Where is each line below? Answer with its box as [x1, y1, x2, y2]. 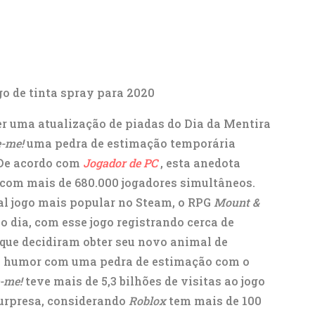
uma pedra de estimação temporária [24, 136, 236, 150]
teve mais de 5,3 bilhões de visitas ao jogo [22, 274, 265, 288]
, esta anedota [160, 155, 240, 170]
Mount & [214, 195, 259, 210]
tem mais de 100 [166, 293, 262, 308]
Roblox [129, 293, 166, 308]
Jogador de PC [83, 155, 157, 170]
